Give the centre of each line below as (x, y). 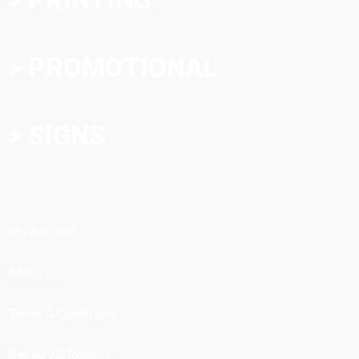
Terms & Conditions (62, 313)
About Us (34, 272)
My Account (42, 231)
